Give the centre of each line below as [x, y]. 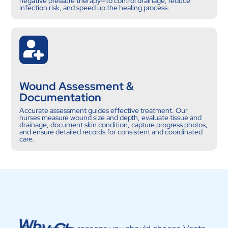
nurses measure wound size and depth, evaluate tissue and [111, 118]
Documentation [61, 97]
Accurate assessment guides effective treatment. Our [104, 110]
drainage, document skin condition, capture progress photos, [114, 125]
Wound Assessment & [77, 86]
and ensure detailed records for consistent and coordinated [111, 132]
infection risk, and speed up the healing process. [95, 8]
